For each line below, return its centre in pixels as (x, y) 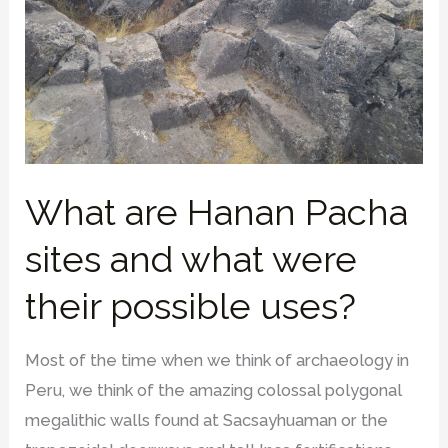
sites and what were (191, 260)
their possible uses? (191, 307)
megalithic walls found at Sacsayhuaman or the (207, 421)
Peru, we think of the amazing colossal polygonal (214, 391)
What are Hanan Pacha (217, 213)
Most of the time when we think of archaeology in (217, 361)
